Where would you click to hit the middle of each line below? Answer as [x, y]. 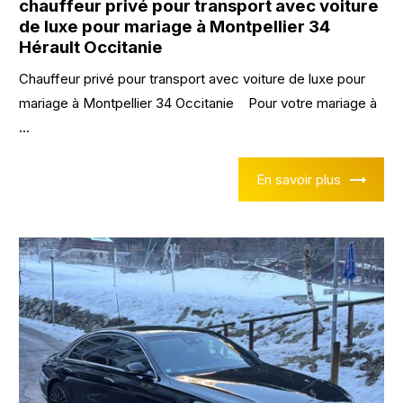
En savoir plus [298, 179]
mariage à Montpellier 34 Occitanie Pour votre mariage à [198, 103]
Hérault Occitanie [91, 48]
